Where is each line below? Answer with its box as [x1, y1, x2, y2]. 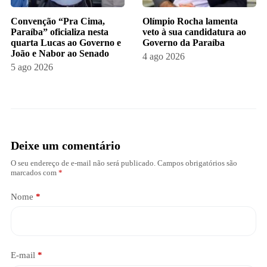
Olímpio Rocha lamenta [142, 15, 238, 26]
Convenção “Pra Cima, [10, 15, 105, 26]
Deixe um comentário [10, 138, 120, 152]
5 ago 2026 [10, 61, 53, 72]
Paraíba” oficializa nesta [10, 26, 108, 37]
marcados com [10, 167, 58, 177]
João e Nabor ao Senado [10, 48, 109, 58]
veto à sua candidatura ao [142, 26, 246, 37]
